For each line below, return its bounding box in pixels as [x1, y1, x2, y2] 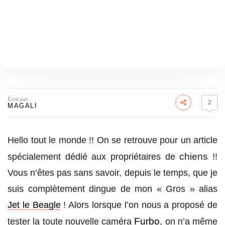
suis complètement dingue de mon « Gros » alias [8, 184, 217, 194]
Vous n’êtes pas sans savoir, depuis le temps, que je [8, 168, 217, 178]
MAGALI [8, 102, 37, 109]
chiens [179, 151, 208, 162]
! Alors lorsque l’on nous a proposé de [60, 200, 218, 210]
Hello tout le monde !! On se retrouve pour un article [8, 135, 217, 145]
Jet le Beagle [8, 200, 61, 210]
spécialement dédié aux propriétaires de [8, 152, 180, 162]
